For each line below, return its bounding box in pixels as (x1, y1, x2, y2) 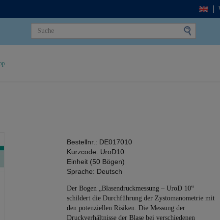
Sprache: (67, 167, 95, 175)
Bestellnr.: (67, 138, 99, 146)
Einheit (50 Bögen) (67, 158, 125, 165)
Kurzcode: (67, 148, 98, 156)
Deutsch (97, 167, 122, 175)
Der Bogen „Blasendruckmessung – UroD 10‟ (67, 185, 194, 192)
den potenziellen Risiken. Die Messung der (67, 204, 185, 212)
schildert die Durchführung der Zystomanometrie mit (67, 194, 215, 202)
